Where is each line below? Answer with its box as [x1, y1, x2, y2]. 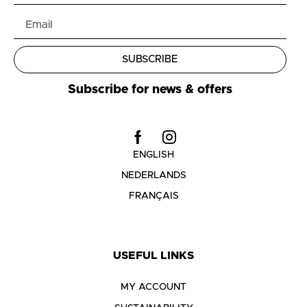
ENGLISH [133, 150, 174, 160]
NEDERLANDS [121, 171, 186, 181]
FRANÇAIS [128, 191, 179, 201]
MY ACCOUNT [121, 282, 186, 292]
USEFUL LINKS [113, 249, 194, 261]
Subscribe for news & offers [68, 83, 232, 96]
